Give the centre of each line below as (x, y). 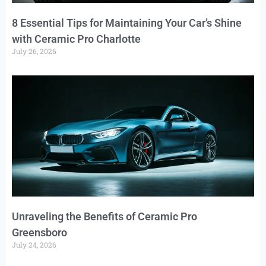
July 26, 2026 (34, 51)
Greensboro (39, 233)
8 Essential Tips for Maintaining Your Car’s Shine (127, 23)
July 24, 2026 (34, 245)
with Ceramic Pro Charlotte (76, 39)
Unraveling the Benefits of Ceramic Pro (104, 217)
